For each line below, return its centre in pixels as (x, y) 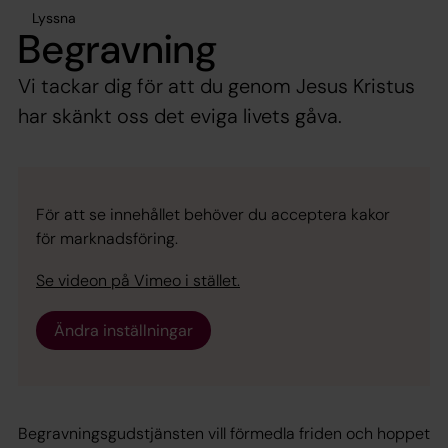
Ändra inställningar (123, 330)
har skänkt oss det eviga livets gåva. (180, 115)
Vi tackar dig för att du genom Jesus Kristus (216, 85)
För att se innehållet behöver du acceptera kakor (213, 214)
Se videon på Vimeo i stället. (138, 280)
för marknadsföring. (107, 238)
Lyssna (54, 17)
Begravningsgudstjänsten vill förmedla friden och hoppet (224, 433)
